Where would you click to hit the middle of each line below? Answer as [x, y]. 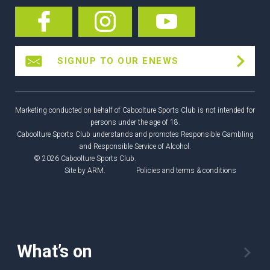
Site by [76, 171]
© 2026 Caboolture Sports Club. [85, 159]
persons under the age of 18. [135, 123]
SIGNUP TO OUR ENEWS [118, 61]
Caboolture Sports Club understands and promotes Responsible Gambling [135, 135]
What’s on [55, 252]
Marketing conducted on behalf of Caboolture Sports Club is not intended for [135, 111]
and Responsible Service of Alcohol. [135, 147]
